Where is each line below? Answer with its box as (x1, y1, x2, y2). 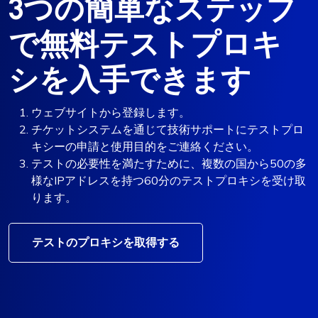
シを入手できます (9, 61, 251, 98)
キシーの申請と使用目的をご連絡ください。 (31, 138, 258, 153)
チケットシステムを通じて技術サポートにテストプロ (31, 121, 304, 136)
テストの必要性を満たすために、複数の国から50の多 (31, 155, 307, 170)
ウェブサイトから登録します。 (31, 104, 190, 119)
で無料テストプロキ (9, 26, 282, 62)
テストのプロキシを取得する (32, 235, 180, 249)
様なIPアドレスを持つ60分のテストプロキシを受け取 (31, 172, 306, 187)
